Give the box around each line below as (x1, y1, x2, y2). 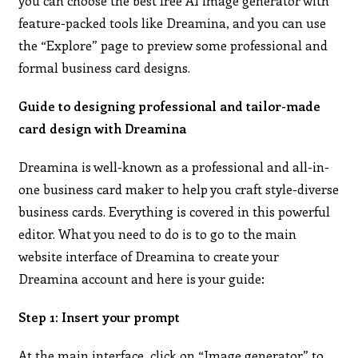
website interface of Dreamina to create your (18, 247, 280, 265)
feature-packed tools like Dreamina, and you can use (18, 14, 327, 31)
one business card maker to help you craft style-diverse (18, 180, 340, 197)
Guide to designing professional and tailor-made (18, 97, 321, 114)
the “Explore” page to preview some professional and (18, 36, 328, 54)
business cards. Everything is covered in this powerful (18, 202, 331, 220)
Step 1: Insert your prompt (18, 308, 181, 325)
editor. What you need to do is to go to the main (18, 225, 297, 242)
